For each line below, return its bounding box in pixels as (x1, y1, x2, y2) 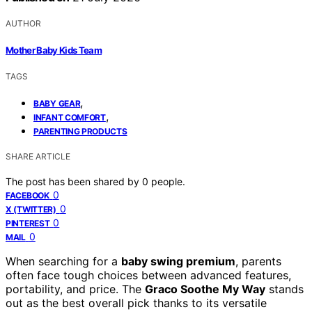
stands (265, 281, 304, 296)
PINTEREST (6, 217, 50, 228)
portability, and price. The (6, 281, 145, 296)
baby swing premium (121, 253, 235, 268)
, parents (235, 253, 281, 268)
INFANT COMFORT (33, 111, 106, 123)
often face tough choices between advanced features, (6, 267, 291, 282)
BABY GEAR (33, 97, 81, 109)
